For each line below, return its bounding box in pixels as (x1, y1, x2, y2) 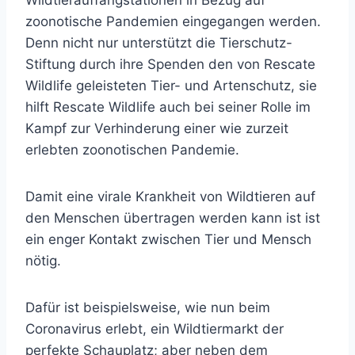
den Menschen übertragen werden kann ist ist (25, 210, 320, 226)
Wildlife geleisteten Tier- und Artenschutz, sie (25, 78, 317, 94)
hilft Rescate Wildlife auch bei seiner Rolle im (25, 99, 311, 115)
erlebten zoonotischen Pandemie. (25, 142, 239, 158)
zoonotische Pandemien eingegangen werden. (25, 13, 321, 29)
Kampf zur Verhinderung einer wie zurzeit (25, 120, 288, 136)
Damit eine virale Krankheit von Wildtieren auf (25, 189, 315, 204)
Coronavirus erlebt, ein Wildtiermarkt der (25, 321, 284, 337)
